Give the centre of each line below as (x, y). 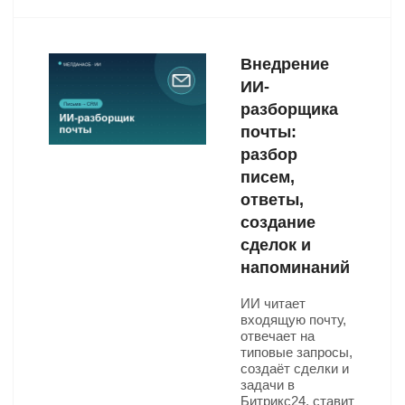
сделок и (276, 245)
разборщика (289, 109)
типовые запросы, (297, 352)
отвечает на (278, 336)
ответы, (272, 200)
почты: (268, 132)
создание (278, 222)
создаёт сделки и (295, 368)
